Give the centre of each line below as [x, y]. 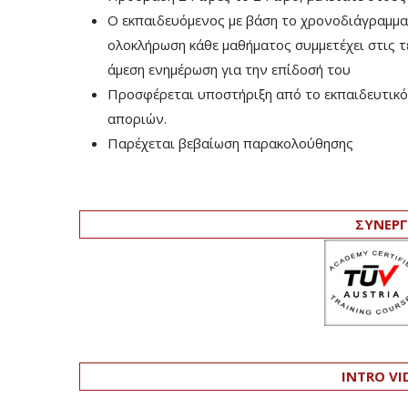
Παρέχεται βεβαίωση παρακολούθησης [230, 143]
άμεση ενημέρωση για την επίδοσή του [229, 69]
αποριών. [137, 118]
